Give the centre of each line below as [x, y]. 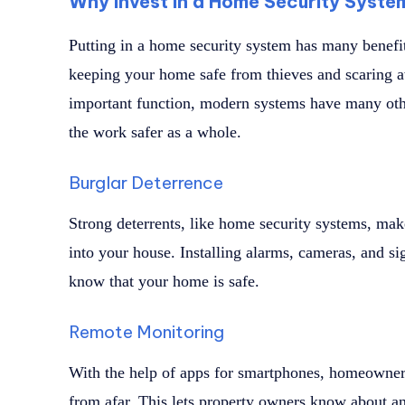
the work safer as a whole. [155, 132]
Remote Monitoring [146, 332]
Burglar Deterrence [146, 183]
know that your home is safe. [164, 282]
